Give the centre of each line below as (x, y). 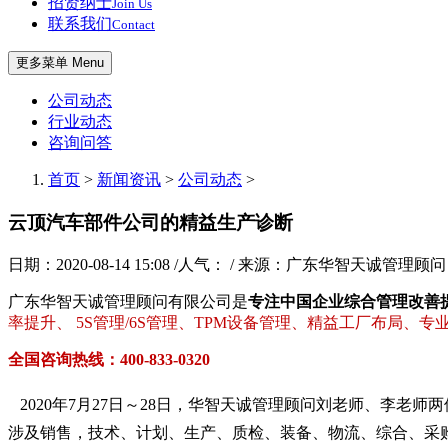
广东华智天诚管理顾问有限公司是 (128, 301)
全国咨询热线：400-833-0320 (109, 359)
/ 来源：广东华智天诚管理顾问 (338, 264)
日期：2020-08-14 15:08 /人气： (119, 264)
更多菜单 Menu (60, 63)
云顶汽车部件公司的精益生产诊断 (150, 223)
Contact (133, 25)
